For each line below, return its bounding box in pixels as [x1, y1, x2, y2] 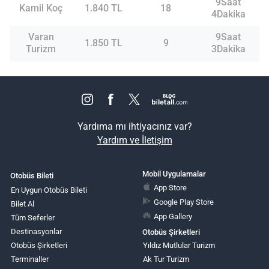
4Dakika [211, 8, 246, 20]
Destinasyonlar [11, 226, 62, 236]
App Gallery [154, 211, 193, 221]
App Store [154, 183, 187, 192]
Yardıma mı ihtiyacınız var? [77, 120, 192, 132]
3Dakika [211, 43, 246, 55]
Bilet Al [11, 199, 34, 208]
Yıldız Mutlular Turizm [142, 240, 215, 250]
